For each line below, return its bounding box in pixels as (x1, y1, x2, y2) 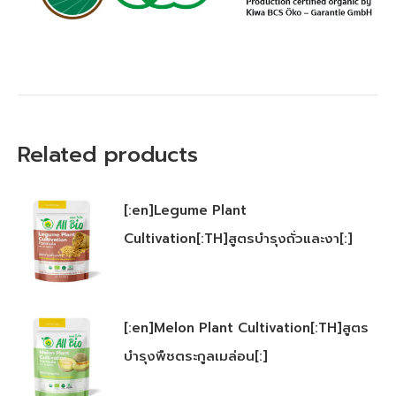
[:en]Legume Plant (124, 201, 247, 221)
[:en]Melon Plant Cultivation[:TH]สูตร (124, 318, 369, 339)
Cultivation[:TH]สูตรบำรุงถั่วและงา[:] (124, 229, 353, 249)
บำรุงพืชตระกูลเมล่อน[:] (124, 346, 268, 367)
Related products (18, 139, 198, 171)
